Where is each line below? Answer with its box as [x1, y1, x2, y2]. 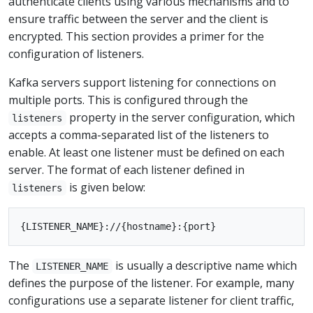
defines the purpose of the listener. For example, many [8, 275, 294, 291]
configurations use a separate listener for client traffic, [8, 293, 294, 308]
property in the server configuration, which [66, 110, 295, 125]
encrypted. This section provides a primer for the [8, 29, 264, 44]
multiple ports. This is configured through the [8, 92, 248, 108]
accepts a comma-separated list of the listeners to [8, 127, 269, 143]
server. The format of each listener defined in [8, 162, 245, 177]
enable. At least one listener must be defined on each [8, 145, 284, 160]
